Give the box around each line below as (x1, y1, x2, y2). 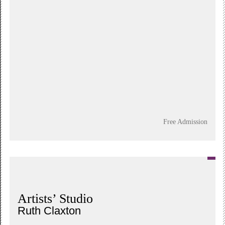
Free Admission (163, 117, 207, 126)
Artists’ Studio (18, 191, 93, 206)
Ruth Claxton (18, 204, 81, 217)
